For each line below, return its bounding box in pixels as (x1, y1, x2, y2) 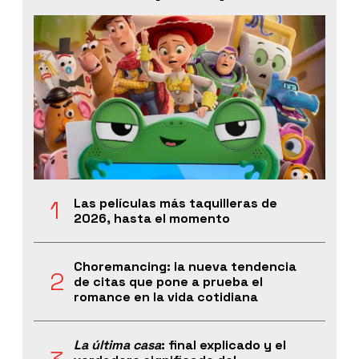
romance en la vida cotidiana (74, 288, 258, 306)
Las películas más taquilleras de (74, 195, 277, 212)
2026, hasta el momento (74, 210, 230, 228)
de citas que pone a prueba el (74, 273, 263, 291)
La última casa (74, 337, 161, 354)
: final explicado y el (161, 337, 286, 354)
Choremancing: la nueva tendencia (74, 258, 296, 276)
